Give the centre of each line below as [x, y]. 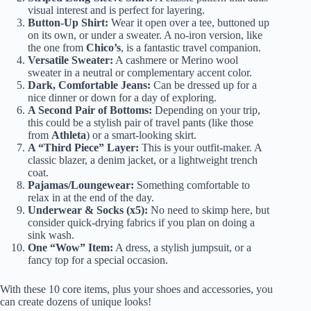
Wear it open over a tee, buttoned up [189, 23]
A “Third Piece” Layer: [83, 148]
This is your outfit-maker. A [200, 148]
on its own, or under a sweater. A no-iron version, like [145, 35]
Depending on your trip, [206, 110]
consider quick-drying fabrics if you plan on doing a [141, 223]
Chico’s [103, 48]
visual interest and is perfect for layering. [116, 10]
